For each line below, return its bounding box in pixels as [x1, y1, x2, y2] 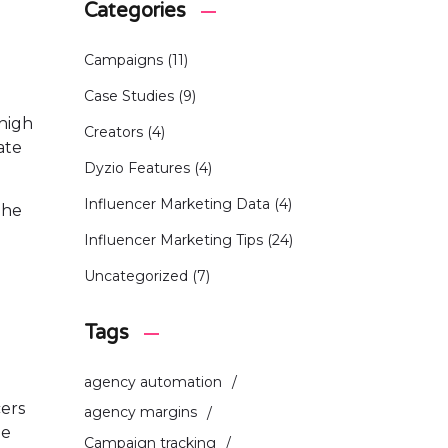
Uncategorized [83, 267, 188, 285]
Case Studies [83, 87, 174, 105]
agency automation [83, 373, 222, 391]
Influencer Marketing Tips [83, 231, 263, 249]
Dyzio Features [83, 159, 190, 177]
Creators [83, 123, 143, 141]
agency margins [83, 403, 197, 422]
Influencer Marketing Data [83, 195, 270, 213]
